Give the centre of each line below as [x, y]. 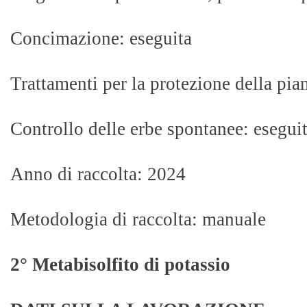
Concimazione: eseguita [101, 38]
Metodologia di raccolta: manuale [138, 219]
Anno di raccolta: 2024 [98, 174]
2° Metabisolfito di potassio [120, 265]
